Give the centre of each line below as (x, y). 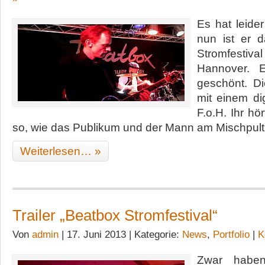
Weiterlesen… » (61, 151)
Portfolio (231, 235)
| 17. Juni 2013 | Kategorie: (120, 235)
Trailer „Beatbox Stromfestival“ (115, 215)
